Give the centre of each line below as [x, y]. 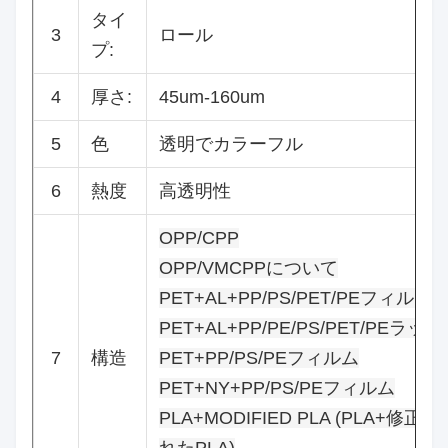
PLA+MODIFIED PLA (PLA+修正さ [299, 418]
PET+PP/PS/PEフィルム [259, 358]
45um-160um [212, 97]
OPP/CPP [199, 238]
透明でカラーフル [231, 144]
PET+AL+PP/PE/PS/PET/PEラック [301, 328]
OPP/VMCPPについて [248, 268]
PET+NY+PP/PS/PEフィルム [277, 388]
